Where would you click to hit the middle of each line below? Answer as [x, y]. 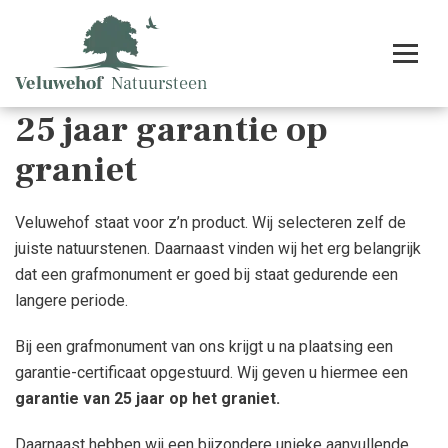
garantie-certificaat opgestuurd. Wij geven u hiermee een [211, 372]
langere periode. [71, 300]
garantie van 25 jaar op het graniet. [147, 398]
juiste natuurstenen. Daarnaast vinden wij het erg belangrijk [218, 248]
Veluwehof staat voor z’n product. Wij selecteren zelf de [210, 222]
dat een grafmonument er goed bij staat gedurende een [206, 274]
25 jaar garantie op [171, 130]
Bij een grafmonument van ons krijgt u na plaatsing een [204, 346]
